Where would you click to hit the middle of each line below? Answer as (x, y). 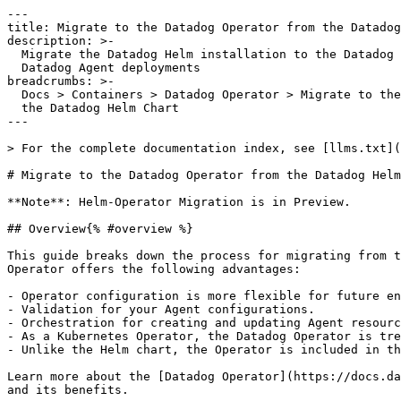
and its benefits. (68, 390)
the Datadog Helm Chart (14, 108)
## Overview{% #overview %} (100, 229)
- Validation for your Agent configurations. (161, 309)
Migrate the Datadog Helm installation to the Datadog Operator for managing (14, 54)
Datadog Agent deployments (14, 68)
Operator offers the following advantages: (154, 269)
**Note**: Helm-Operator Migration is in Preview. (179, 202)
